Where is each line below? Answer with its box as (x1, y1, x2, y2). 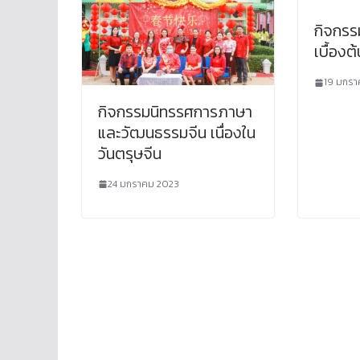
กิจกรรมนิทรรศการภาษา (98, 99, 252, 124)
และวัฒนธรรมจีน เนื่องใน (98, 120, 256, 145)
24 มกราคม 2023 (108, 176, 179, 191)
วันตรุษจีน (98, 141, 162, 166)
